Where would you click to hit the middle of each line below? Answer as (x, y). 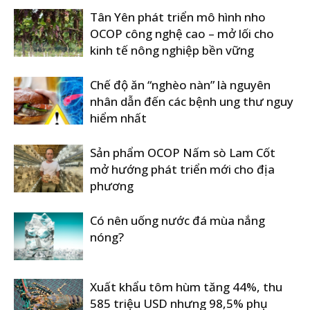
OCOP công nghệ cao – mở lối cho (182, 34)
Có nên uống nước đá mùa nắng (177, 220)
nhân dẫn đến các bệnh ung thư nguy (192, 101)
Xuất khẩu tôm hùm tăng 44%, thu (186, 287)
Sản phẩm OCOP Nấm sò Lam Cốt (183, 153)
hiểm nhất (118, 118)
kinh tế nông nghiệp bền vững (172, 50)
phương (112, 186)
